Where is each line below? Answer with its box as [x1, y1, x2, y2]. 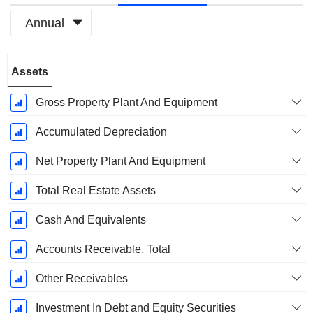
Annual [25, 15, 64, 30]
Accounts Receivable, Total [35, 243, 170, 256]
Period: [10, 73, 45, 86]
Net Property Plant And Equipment [35, 155, 205, 168]
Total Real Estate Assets [35, 184, 156, 197]
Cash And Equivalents [35, 214, 146, 226]
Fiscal [13, 58, 43, 71]
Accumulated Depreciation [35, 126, 167, 138]
